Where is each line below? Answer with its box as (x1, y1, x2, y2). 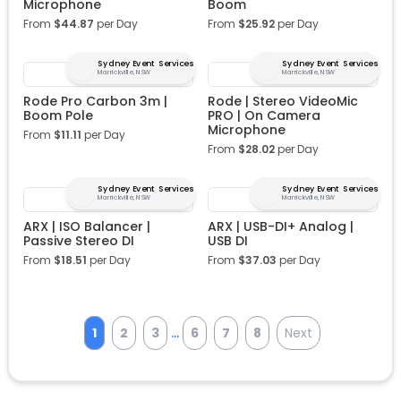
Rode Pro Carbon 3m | (23, 92, 167, 111)
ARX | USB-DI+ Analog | (208, 218, 354, 236)
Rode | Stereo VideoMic (208, 92, 358, 111)
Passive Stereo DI (23, 232, 134, 251)
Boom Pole (23, 107, 93, 125)
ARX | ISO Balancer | (23, 218, 150, 236)
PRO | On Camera (208, 107, 320, 125)
